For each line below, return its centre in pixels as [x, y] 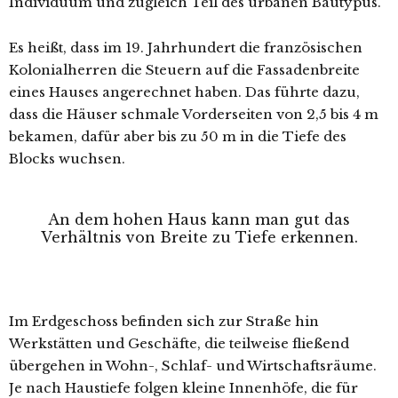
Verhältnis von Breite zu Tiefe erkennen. [199, 237]
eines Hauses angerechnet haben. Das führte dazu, [184, 92]
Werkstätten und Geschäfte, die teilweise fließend [179, 343]
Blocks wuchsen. [67, 159]
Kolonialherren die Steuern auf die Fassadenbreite [184, 70]
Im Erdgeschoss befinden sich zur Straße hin [164, 321]
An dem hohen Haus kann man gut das [199, 219]
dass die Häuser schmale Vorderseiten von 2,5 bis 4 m [194, 114]
